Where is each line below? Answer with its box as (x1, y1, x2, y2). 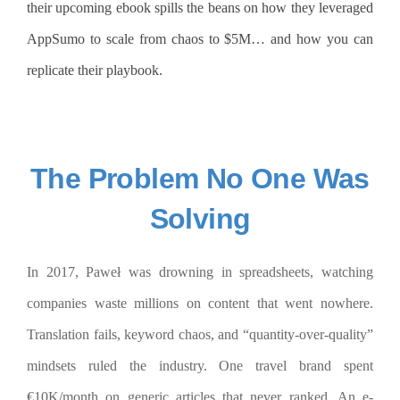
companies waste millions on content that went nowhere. (27, 296, 373, 312)
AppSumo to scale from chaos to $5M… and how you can (27, 31, 373, 47)
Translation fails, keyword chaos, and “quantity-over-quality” (27, 327, 373, 343)
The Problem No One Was (30, 162, 370, 196)
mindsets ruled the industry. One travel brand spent (27, 358, 373, 374)
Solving (149, 203, 251, 236)
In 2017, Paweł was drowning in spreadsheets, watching (27, 264, 373, 280)
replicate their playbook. (27, 62, 162, 79)
